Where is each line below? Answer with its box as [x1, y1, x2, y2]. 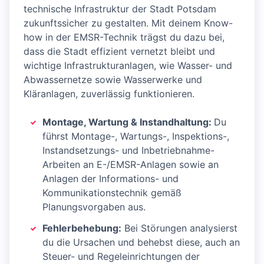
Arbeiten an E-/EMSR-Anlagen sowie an [42, 159, 219, 171]
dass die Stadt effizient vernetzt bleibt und [24, 45, 215, 58]
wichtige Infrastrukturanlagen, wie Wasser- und [24, 60, 232, 72]
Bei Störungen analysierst [121, 222, 237, 235]
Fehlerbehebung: [42, 222, 121, 235]
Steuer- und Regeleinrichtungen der [42, 250, 200, 263]
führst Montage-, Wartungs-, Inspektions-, [42, 130, 229, 143]
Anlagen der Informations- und [42, 173, 179, 185]
